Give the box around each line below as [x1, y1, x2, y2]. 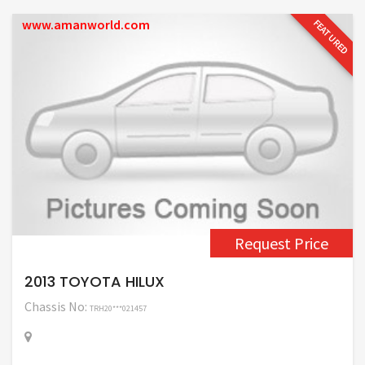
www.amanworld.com [22, 16, 150, 33]
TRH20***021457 [90, 303, 147, 314]
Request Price [235, 233, 328, 253]
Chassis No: [24, 298, 90, 314]
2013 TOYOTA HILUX [24, 271, 165, 292]
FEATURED [310, 16, 351, 57]
